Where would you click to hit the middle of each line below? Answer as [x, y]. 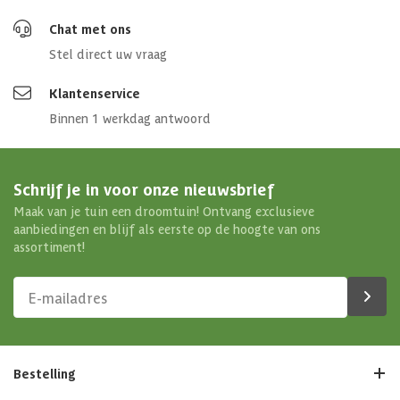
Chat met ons [90, 28]
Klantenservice [95, 92]
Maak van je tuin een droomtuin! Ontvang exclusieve [164, 210]
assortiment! [49, 246]
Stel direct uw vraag [108, 53]
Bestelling [45, 373]
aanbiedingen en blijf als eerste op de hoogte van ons [167, 228]
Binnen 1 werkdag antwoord [130, 117]
